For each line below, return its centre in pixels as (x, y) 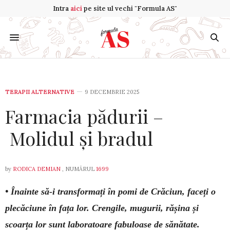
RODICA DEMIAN (37, 169)
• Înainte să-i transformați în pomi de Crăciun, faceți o (110, 191)
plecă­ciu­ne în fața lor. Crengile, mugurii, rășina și (102, 208)
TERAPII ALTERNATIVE (40, 92)
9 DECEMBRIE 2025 (112, 92)
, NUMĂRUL (78, 169)
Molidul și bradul (79, 138)
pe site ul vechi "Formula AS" (130, 8)
